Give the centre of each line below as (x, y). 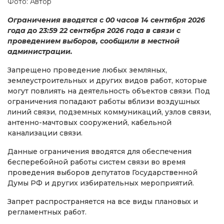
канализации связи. (45, 133)
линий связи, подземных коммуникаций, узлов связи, (109, 112)
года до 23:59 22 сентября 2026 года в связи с (94, 30)
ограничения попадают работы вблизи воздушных (104, 101)
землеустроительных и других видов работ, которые (107, 80)
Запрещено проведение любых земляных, (87, 70)
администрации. (40, 51)
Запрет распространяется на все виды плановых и (103, 201)
